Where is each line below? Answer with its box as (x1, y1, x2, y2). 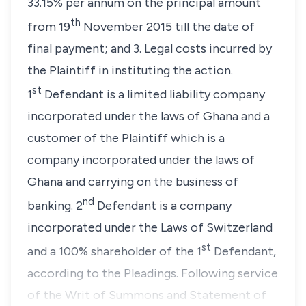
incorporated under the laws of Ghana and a (27, 109, 270, 124)
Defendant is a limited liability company (44, 87, 265, 102)
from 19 (27, 19, 70, 34)
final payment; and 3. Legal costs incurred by (27, 41, 272, 56)
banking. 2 (27, 198, 83, 213)
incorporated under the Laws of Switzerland (27, 220, 273, 235)
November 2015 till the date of (83, 19, 255, 34)
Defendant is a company (97, 198, 232, 213)
